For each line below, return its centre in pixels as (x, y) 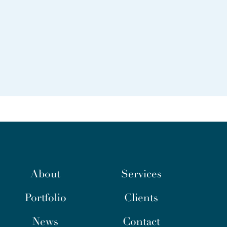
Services (141, 174)
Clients (141, 198)
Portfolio (45, 198)
